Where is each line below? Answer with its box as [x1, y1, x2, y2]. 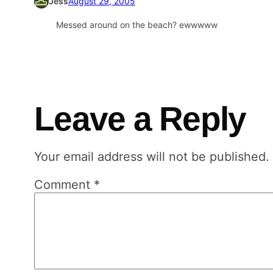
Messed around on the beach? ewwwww [56, 19, 218, 30]
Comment [34, 177, 94, 192]
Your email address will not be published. [34, 149, 269, 164]
